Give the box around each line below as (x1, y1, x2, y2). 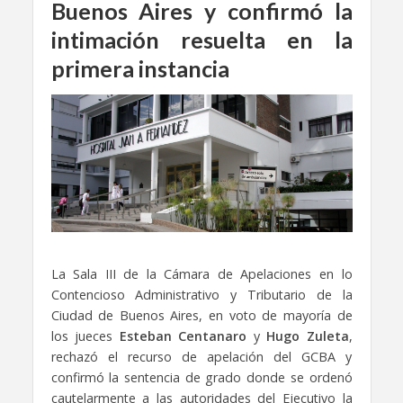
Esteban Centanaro (119, 327, 246, 345)
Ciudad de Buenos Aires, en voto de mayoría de (50, 307, 353, 325)
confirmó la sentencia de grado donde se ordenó (50, 369, 353, 387)
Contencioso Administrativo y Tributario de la (50, 286, 353, 304)
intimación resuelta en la (50, 26, 353, 53)
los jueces (50, 327, 120, 345)
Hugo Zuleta (266, 327, 349, 345)
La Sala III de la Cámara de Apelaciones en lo (50, 265, 353, 283)
